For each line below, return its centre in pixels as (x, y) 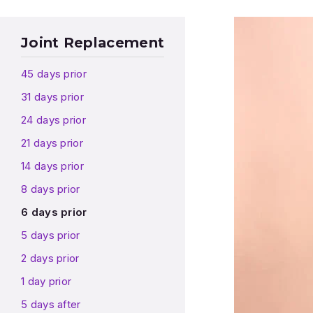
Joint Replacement (93, 43)
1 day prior (46, 282)
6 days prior (54, 212)
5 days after (51, 305)
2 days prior (50, 259)
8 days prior (51, 189)
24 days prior (53, 120)
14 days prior (52, 166)
